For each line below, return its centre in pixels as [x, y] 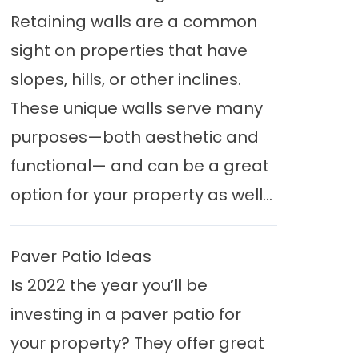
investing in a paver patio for [125, 314]
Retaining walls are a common [133, 22]
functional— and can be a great [139, 166]
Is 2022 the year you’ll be [109, 285]
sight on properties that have [129, 50]
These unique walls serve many [136, 108]
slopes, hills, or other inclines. [125, 79]
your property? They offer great [137, 343]
